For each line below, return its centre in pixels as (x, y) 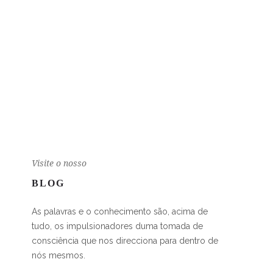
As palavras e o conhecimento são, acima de (119, 211)
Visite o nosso (59, 163)
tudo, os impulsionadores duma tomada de (117, 226)
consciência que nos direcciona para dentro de (125, 240)
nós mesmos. (58, 255)
